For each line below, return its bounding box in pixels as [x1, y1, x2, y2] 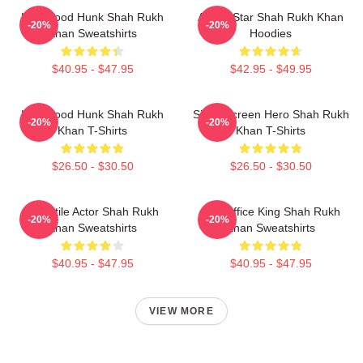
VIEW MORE [149, 305, 214, 317]
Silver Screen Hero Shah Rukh [192, 108, 349, 121]
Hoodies [250, 27, 292, 40]
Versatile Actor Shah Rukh [26, 205, 159, 218]
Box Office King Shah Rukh [201, 205, 340, 218]
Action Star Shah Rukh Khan [198, 11, 344, 23]
